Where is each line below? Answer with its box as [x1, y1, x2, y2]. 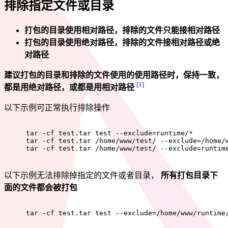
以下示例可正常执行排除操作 [4, 103, 110, 112]
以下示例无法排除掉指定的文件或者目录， [4, 170, 161, 180]
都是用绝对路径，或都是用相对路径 [4, 82, 134, 92]
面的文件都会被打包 [4, 183, 77, 192]
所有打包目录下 [161, 170, 218, 180]
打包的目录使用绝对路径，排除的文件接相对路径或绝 [24, 38, 220, 47]
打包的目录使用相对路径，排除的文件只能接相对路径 [24, 25, 220, 35]
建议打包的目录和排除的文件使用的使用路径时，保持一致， [4, 70, 224, 79]
